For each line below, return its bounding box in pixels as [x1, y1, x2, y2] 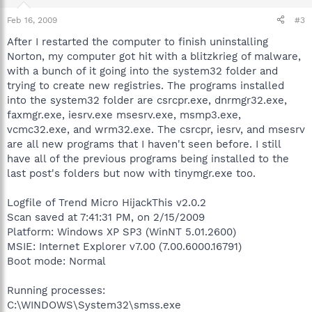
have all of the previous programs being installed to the [7, 152, 289, 165]
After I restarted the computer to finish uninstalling [7, 35, 268, 48]
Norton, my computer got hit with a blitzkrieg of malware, [7, 49, 301, 63]
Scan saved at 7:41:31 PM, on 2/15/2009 [7, 210, 205, 224]
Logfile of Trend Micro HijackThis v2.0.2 [7, 196, 206, 209]
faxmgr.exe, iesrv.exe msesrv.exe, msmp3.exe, [7, 108, 241, 121]
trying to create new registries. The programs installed [7, 79, 284, 92]
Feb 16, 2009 [7, 15, 57, 25]
